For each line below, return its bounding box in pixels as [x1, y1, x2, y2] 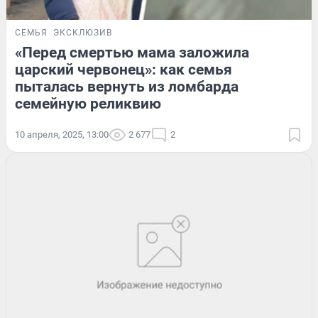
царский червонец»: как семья [15, 61, 232, 79]
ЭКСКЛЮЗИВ [53, 28, 112, 38]
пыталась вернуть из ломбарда [15, 78, 238, 96]
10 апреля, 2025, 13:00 [15, 129, 109, 141]
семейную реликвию [15, 95, 161, 113]
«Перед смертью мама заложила [15, 44, 249, 62]
